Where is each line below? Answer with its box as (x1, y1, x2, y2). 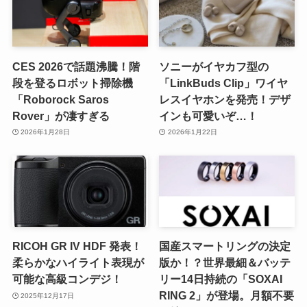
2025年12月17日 (21, 291, 75, 299)
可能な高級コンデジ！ (12, 273, 122, 286)
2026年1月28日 (21, 128, 71, 136)
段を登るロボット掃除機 (12, 76, 133, 89)
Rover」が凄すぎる (12, 109, 110, 122)
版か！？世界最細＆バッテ (159, 256, 291, 269)
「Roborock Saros (12, 93, 109, 106)
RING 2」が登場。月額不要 (159, 289, 295, 302)
